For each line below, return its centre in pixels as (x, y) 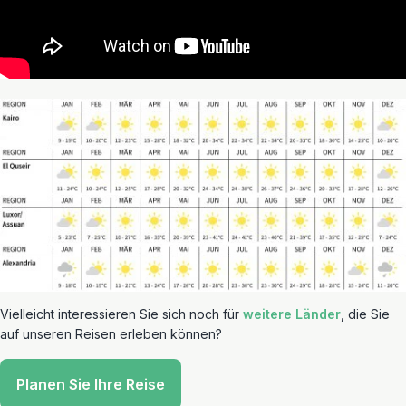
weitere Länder (292, 314)
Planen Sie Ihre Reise (91, 384)
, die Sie (365, 314)
